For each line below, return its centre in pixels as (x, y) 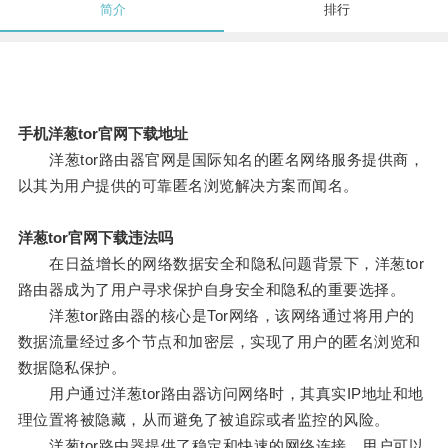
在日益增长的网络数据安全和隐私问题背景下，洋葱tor (221, 264)
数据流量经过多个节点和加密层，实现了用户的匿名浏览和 (219, 342)
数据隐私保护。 (72, 368)
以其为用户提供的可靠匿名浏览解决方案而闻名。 (188, 186)
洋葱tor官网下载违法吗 (95, 238)
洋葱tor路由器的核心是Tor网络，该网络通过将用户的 (216, 316)
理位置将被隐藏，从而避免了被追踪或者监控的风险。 (203, 420)
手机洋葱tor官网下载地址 (102, 134)
